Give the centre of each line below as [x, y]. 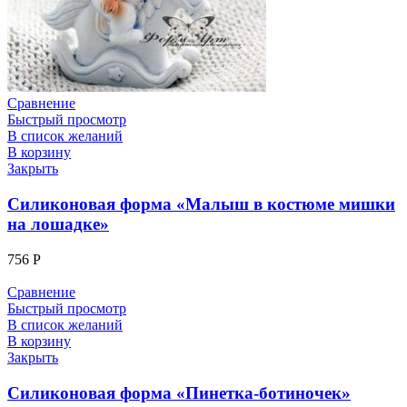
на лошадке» [58, 224]
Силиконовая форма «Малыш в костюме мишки [201, 204]
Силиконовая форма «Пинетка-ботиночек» [179, 392]
